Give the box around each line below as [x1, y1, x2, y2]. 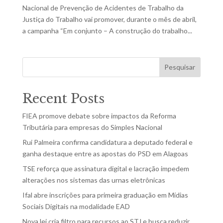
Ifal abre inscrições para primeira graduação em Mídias [22, 190, 188, 199]
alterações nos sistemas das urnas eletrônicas [22, 175, 165, 184]
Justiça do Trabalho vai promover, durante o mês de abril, [22, 14, 197, 23]
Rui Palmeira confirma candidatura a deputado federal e [22, 137, 193, 146]
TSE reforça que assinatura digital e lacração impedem [22, 164, 189, 173]
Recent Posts [22, 90, 105, 107]
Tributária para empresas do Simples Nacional [22, 122, 162, 131]
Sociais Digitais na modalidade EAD [22, 202, 130, 211]
